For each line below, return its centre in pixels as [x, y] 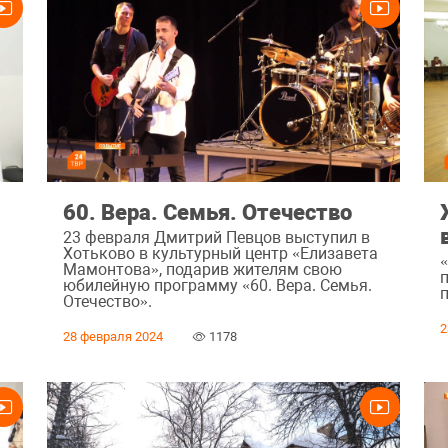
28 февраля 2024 [112, 337]
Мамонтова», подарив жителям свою [202, 270]
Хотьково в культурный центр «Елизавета [220, 254]
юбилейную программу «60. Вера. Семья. [217, 286]
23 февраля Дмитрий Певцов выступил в [216, 238]
